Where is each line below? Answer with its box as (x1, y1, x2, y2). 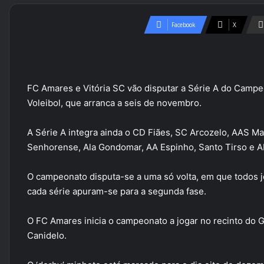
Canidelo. (27, 230, 67, 241)
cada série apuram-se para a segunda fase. (27, 186, 206, 197)
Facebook (171, 21, 196, 29)
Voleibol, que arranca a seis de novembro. (27, 97, 202, 108)
